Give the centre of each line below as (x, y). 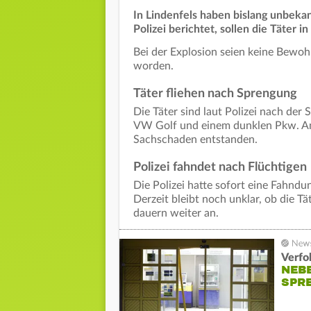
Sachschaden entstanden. (195, 140)
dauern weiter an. (176, 213)
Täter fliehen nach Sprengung (215, 94)
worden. (153, 66)
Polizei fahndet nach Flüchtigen (220, 168)
